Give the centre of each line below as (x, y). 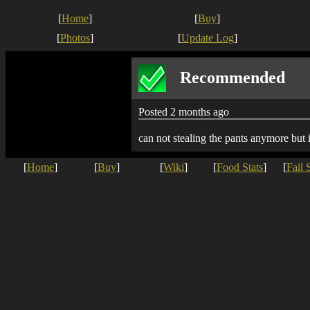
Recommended (232, 77)
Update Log (207, 38)
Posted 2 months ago (184, 112)
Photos (75, 38)
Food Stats (240, 167)
